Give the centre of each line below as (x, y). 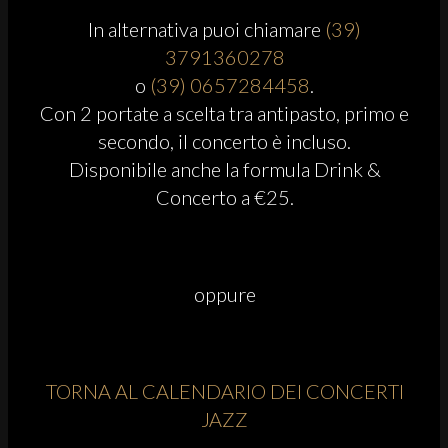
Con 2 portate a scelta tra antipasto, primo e (224, 112)
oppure (224, 293)
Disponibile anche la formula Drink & (224, 168)
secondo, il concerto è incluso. (224, 140)
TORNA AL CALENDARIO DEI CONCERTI (224, 390)
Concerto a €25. (224, 196)
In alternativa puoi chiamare (206, 28)
